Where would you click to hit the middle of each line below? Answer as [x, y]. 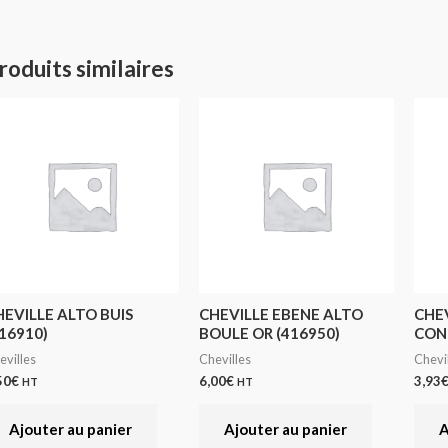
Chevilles [224, 358]
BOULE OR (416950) [269, 333]
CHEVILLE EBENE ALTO [280, 314]
